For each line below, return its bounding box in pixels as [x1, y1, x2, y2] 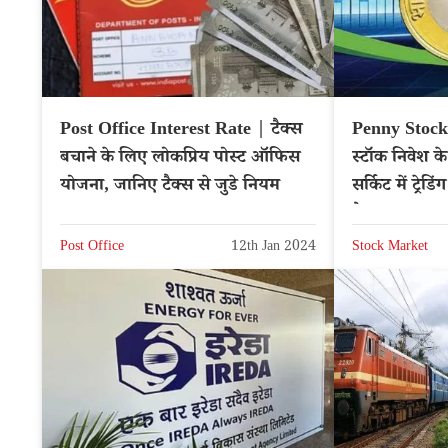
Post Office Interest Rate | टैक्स [60, 117, 302, 146]
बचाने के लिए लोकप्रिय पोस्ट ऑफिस [60, 145, 300, 174]
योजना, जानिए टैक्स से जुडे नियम [60, 173, 280, 202]
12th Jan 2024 [231, 236, 316, 259]
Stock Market [352, 236, 428, 259]
